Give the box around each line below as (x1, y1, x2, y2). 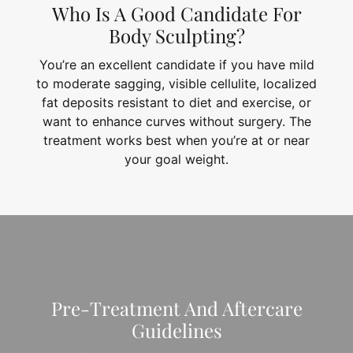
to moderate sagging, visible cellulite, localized (36, 75, 317, 91)
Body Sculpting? (108, 22, 245, 48)
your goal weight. (124, 150, 229, 167)
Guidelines (131, 317, 222, 343)
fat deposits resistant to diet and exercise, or (42, 94, 311, 110)
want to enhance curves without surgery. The (42, 113, 311, 129)
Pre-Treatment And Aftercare (50, 295, 303, 321)
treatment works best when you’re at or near (43, 132, 310, 148)
